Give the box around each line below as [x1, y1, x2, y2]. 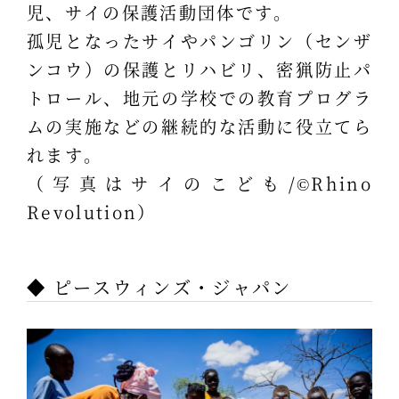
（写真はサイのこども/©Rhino [26, 170, 373, 195]
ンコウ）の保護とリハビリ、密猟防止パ [26, 56, 373, 81]
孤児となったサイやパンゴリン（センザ [26, 28, 373, 53]
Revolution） [26, 199, 157, 224]
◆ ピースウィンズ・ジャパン [26, 274, 292, 301]
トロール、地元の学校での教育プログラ [26, 85, 373, 110]
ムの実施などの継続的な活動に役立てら [26, 113, 373, 138]
